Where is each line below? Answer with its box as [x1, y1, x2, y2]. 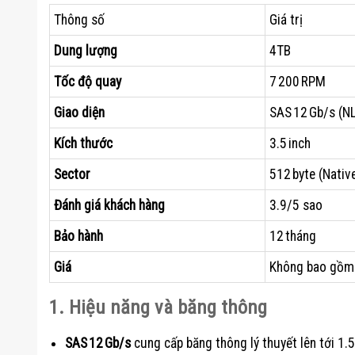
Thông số [54, 12, 105, 29]
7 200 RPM [269, 74, 326, 90]
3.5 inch [269, 136, 311, 152]
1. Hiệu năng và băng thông [49, 296, 267, 319]
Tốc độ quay [54, 74, 121, 90]
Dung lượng [54, 43, 117, 59]
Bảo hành [54, 228, 103, 245]
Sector [54, 166, 90, 183]
